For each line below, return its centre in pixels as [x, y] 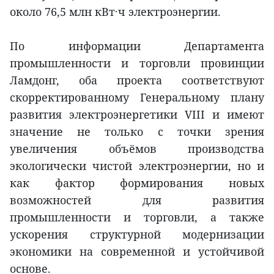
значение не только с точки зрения [137, 132]
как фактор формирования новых [137, 183]
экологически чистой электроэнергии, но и [137, 166]
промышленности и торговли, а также [137, 217]
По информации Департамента [137, 46]
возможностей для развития [137, 200]
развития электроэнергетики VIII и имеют [137, 115]
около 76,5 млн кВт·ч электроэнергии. [115, 12]
